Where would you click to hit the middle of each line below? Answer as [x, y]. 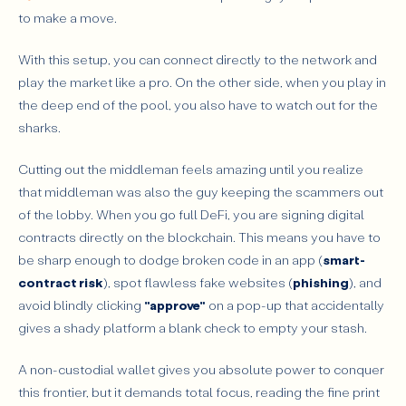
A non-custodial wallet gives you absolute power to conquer [201, 369]
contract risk [61, 282]
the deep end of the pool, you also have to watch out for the [198, 105]
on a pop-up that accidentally [295, 304]
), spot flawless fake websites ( [198, 282]
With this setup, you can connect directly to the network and [198, 60]
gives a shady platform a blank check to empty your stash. [194, 327]
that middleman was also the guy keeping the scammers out [201, 191]
